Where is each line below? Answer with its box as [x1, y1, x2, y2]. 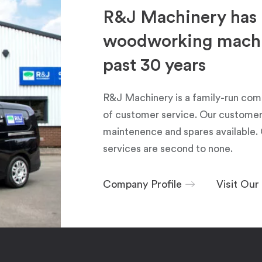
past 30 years [103, 57, 206, 74]
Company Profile [103, 179, 182, 189]
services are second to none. [103, 144, 233, 154]
